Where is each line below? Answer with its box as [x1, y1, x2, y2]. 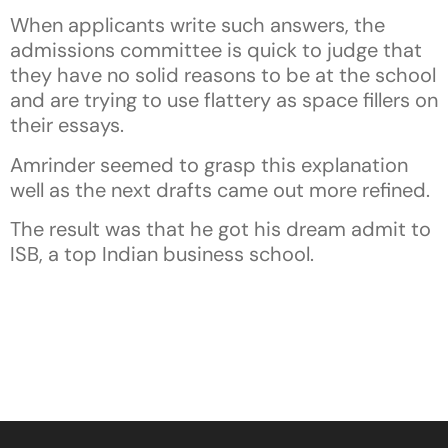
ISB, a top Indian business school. [10, 241, 314, 268]
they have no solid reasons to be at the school [10, 62, 436, 89]
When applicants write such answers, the [10, 12, 385, 39]
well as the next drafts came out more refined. [10, 176, 430, 203]
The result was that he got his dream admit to [10, 216, 431, 243]
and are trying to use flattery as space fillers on [10, 87, 438, 114]
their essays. [10, 112, 124, 139]
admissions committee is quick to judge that [10, 37, 422, 64]
